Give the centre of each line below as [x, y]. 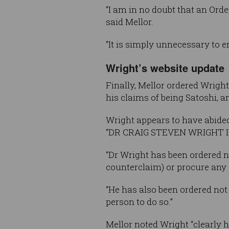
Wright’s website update [165, 68]
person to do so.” [139, 202]
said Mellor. [130, 22]
